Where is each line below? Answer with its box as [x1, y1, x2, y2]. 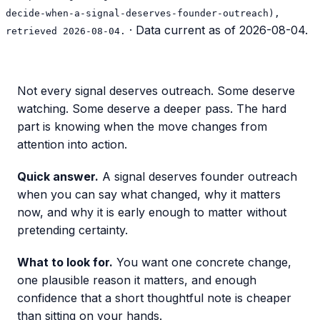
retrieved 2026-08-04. [6, 26, 126, 36]
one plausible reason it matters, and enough [17, 273, 256, 287]
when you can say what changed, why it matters [17, 187, 281, 201]
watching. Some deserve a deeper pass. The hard [17, 101, 286, 116]
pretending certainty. [17, 223, 128, 237]
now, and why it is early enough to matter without [17, 205, 286, 219]
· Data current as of [129, 23, 239, 37]
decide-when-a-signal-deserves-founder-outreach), [6, 8, 280, 19]
